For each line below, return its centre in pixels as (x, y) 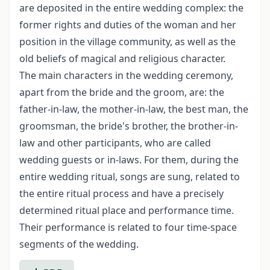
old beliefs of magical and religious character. (122, 58)
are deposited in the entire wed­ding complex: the (131, 8)
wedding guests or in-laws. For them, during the (129, 160)
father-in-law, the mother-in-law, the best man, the (134, 109)
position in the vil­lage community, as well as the (127, 42)
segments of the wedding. (79, 244)
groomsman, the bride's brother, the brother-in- (129, 126)
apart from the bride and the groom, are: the (122, 92)
